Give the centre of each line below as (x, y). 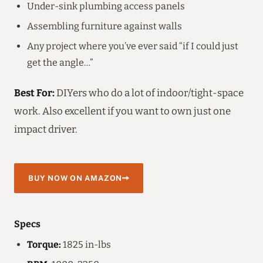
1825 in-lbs (86, 244)
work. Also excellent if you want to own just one (122, 111)
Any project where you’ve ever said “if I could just (133, 46)
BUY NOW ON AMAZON (75, 178)
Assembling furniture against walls (104, 26)
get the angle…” (60, 62)
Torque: (44, 244)
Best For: (34, 92)
